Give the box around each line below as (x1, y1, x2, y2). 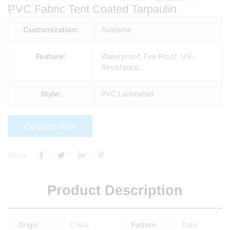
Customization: (23, 25, 79, 34)
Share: (8, 151, 29, 160)
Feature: (35, 52, 66, 61)
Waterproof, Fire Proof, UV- (101, 52, 195, 61)
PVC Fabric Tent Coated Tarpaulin (8, 3, 177, 16)
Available (101, 25, 131, 34)
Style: (40, 89, 61, 99)
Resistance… (101, 63, 145, 72)
